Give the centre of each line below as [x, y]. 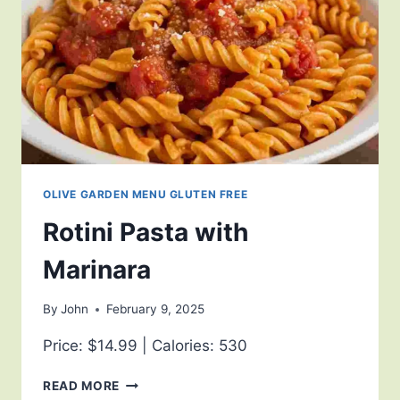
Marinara [97, 269]
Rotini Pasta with [146, 232]
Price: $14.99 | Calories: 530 [145, 346]
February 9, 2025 [156, 309]
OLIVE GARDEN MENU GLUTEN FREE [146, 194]
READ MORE [82, 386]
